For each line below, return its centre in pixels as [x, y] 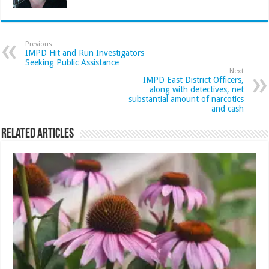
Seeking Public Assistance [72, 63]
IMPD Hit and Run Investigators [85, 53]
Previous [39, 44]
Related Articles [38, 134]
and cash [227, 109]
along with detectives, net [196, 90]
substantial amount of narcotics [186, 99]
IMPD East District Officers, [193, 80]
